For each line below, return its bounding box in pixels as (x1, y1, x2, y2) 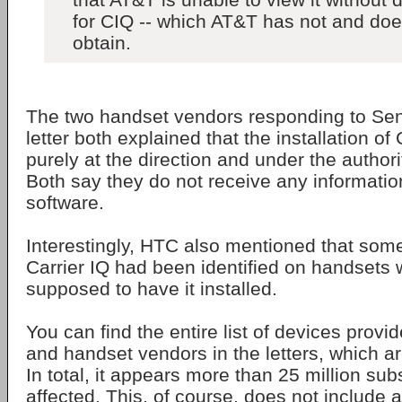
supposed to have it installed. (26, 278, 277, 299)
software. (26, 192, 104, 213)
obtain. (73, 32, 131, 53)
